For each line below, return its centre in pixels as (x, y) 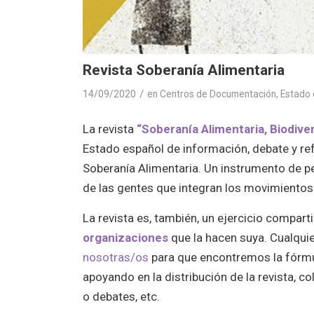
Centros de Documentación (218, 94)
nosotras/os (116, 257)
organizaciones (126, 237)
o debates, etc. (122, 296)
